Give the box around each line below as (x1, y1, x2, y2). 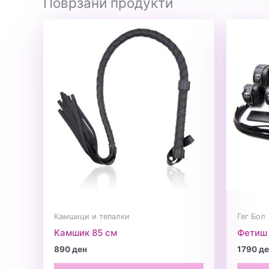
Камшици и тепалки (54, 212, 130, 222)
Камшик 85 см (54, 226, 117, 238)
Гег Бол (237, 212, 265, 222)
